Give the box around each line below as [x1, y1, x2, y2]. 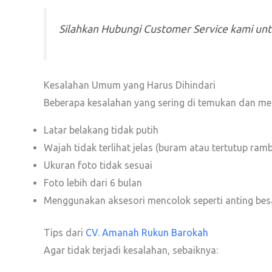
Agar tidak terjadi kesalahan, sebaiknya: [44, 244, 218, 256]
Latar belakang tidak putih [44, 124, 158, 135]
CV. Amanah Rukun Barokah [86, 226, 208, 238]
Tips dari [44, 226, 86, 238]
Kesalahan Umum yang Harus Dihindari [44, 79, 216, 90]
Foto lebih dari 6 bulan [44, 177, 142, 188]
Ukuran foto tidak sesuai [44, 159, 152, 171]
